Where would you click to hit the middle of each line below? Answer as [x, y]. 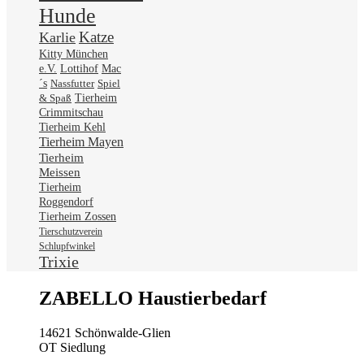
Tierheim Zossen [78, 216]
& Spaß [55, 97]
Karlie [57, 37]
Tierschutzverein [71, 231]
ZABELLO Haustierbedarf [153, 298]
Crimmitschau [71, 112]
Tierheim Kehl [72, 126]
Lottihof [79, 68]
